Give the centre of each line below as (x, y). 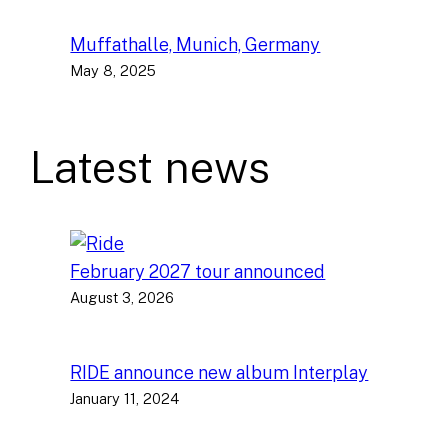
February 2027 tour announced (198, 271)
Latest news (150, 167)
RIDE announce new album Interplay (219, 373)
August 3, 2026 (122, 297)
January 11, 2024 (125, 399)
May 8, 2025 (113, 71)
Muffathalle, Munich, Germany (195, 45)
